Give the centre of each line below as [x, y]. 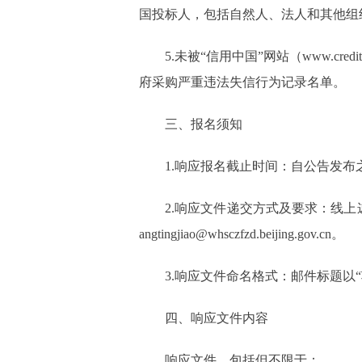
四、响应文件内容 [217, 318]
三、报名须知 [204, 124]
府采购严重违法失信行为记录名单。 [242, 82]
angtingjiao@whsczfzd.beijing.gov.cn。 [242, 234]
